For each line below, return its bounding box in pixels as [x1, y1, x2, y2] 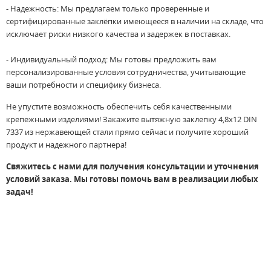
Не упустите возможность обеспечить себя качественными [6, 101, 232, 113]
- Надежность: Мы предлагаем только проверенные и [6, 3, 209, 15]
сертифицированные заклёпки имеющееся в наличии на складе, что [6, 16, 264, 27]
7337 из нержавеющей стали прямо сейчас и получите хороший [6, 126, 249, 138]
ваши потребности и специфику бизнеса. [6, 79, 161, 91]
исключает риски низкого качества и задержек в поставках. [6, 28, 230, 40]
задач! [6, 186, 33, 198]
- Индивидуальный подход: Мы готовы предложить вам [6, 54, 217, 65]
